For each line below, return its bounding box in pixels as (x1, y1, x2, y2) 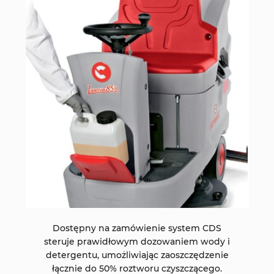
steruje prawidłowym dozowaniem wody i (44, 236, 230, 248)
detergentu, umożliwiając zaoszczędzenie (45, 250, 229, 261)
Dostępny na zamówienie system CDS (53, 223, 221, 234)
